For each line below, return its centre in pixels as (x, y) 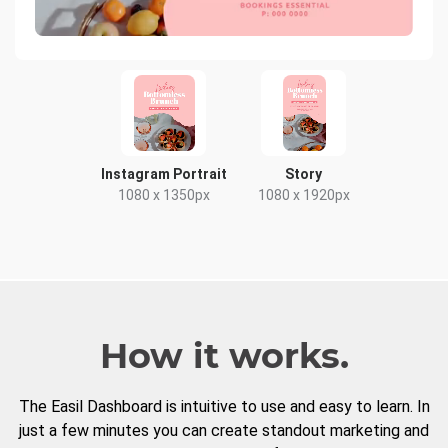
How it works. (224, 356)
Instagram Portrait (163, 174)
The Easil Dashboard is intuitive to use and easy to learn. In (224, 407)
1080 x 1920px (303, 195)
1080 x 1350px (163, 195)
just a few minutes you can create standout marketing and (224, 431)
